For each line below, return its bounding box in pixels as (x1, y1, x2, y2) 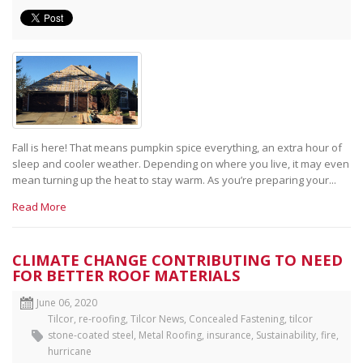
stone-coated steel (48, 327, 134, 342)
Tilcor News (130, 311, 184, 326)
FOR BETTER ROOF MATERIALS (12, 264, 241, 285)
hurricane (48, 344, 92, 358)
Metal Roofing (139, 327, 202, 342)
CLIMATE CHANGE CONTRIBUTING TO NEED (12, 249, 343, 270)
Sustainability (256, 327, 316, 342)
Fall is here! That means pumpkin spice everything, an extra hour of (12, 139, 342, 155)
